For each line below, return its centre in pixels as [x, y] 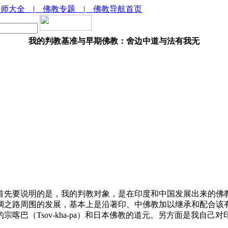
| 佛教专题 [58, 9]
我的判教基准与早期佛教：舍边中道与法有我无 [114, 41]
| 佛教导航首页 [113, 9]
